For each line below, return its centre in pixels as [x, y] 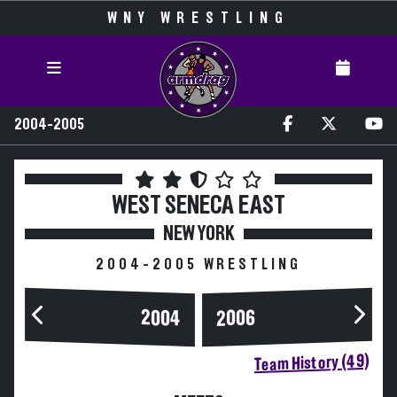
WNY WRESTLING [198, 19]
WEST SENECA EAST [198, 206]
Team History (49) [311, 363]
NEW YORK [198, 234]
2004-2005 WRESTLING [198, 265]
